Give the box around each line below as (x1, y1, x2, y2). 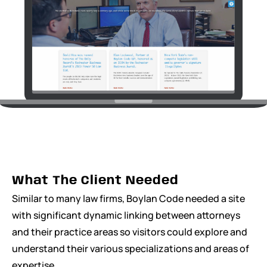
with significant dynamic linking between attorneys (12, 208, 240, 222)
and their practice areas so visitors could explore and (12, 225, 247, 238)
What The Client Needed (12, 174, 179, 187)
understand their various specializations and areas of (12, 241, 249, 255)
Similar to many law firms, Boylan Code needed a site (12, 191, 245, 205)
